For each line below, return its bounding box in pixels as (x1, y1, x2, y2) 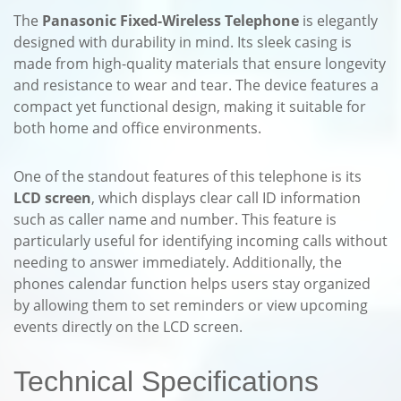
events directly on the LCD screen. (13, 317, 243, 337)
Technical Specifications (13, 365, 319, 397)
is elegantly (299, 11, 378, 30)
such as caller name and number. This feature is (13, 209, 337, 229)
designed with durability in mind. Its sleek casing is (13, 32, 352, 52)
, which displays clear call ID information (91, 188, 361, 208)
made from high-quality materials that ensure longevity (13, 54, 386, 73)
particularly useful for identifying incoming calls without (13, 231, 388, 251)
